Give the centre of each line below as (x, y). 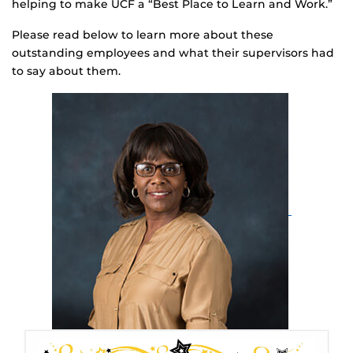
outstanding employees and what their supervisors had (173, 53)
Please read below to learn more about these (143, 35)
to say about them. (66, 71)
